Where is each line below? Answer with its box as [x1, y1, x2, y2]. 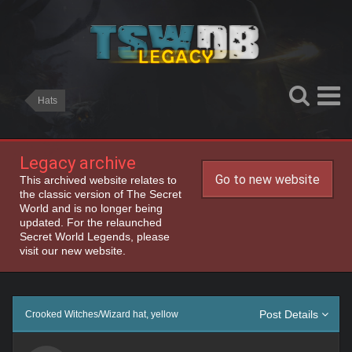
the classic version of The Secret [20, 188, 181, 200]
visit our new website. [20, 244, 126, 257]
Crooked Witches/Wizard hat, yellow [25, 309, 178, 320]
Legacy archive [20, 153, 136, 173]
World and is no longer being [20, 202, 163, 214]
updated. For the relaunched [20, 216, 162, 229]
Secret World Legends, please [20, 230, 170, 243]
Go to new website [215, 172, 320, 187]
